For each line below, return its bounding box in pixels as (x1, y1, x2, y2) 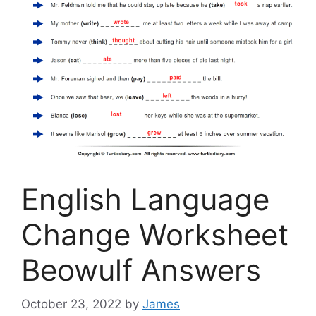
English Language (21, 181, 269, 217)
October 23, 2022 (21, 297, 121, 312)
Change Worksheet (21, 216, 288, 253)
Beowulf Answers (21, 251, 261, 288)
